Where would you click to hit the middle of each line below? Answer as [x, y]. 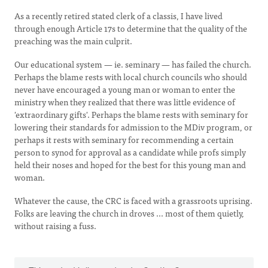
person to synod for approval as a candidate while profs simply [130, 152]
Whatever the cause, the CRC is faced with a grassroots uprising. [133, 200]
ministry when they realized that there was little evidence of [125, 102]
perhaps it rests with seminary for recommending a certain [124, 139]
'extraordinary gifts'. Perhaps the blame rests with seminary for [131, 114]
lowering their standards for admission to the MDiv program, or [133, 127]
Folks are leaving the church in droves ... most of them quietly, [129, 213]
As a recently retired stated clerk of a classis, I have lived [118, 16]
